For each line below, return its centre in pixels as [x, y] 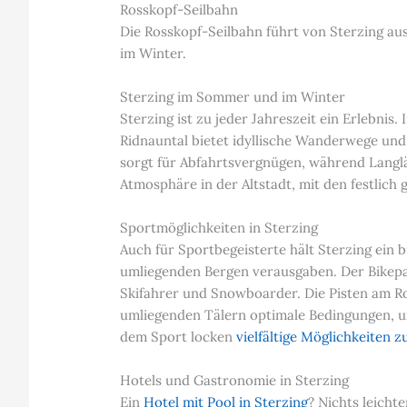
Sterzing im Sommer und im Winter [233, 97]
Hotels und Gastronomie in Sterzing [235, 381]
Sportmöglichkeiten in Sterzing [219, 228]
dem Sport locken [179, 337]
